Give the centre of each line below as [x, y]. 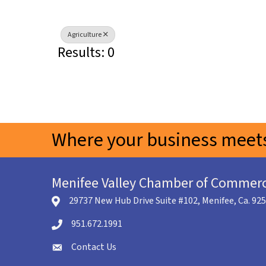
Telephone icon [83, 225]
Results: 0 [86, 52]
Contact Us [94, 247]
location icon [78, 202]
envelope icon [79, 248]
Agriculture [85, 35]
